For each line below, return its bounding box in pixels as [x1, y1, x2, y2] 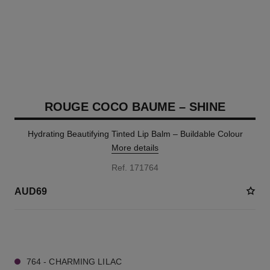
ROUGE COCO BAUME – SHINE [45, 100, 225, 113]
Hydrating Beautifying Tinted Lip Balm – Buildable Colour [27, 129, 243, 139]
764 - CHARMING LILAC [26, 257, 122, 266]
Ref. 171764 [111, 163, 159, 172]
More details [111, 143, 159, 152]
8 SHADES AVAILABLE [14, 227, 93, 236]
